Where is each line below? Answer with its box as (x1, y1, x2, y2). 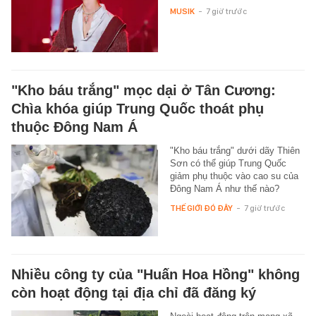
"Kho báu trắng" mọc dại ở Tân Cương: (11, 83, 276, 99)
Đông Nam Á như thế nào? (169, 183, 279, 195)
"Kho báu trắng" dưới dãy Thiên (169, 145, 300, 157)
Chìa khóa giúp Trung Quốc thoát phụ (11, 101, 264, 117)
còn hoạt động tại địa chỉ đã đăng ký (11, 285, 256, 301)
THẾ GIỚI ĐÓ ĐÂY (169, 203, 233, 214)
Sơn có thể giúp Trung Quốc (169, 158, 286, 169)
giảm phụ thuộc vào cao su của (169, 171, 298, 182)
